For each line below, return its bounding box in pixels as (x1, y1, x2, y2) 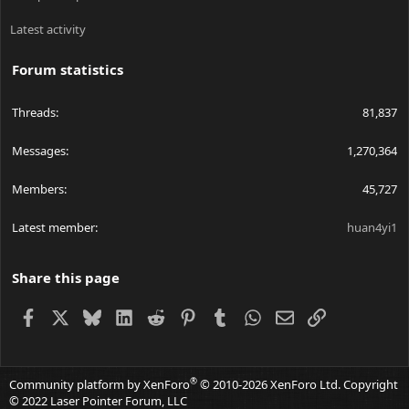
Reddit (164, 306, 205, 325)
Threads (12, 104, 56, 121)
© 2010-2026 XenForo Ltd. (200, 376, 341, 393)
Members (12, 181, 64, 198)
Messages (12, 142, 66, 160)
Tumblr (228, 306, 274, 325)
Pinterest (196, 306, 253, 325)
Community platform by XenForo (9, 376, 190, 393)
